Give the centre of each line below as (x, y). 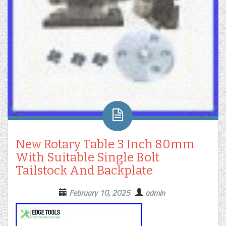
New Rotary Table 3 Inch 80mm (105, 144)
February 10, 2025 (99, 193)
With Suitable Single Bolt (88, 157)
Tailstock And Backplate (84, 171)
